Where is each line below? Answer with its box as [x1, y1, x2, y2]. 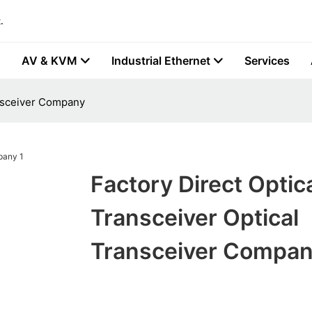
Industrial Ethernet [111, 54, 210, 68]
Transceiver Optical [90, 204, 299, 232]
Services [244, 54, 290, 68]
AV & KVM [22, 54, 77, 68]
